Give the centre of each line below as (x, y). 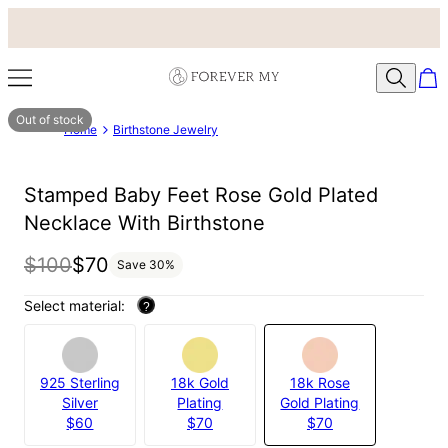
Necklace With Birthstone (144, 223)
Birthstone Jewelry (165, 129)
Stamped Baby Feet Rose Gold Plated (201, 195)
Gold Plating (320, 402)
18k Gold (199, 382)
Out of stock (50, 119)
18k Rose (319, 382)
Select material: (76, 305)
